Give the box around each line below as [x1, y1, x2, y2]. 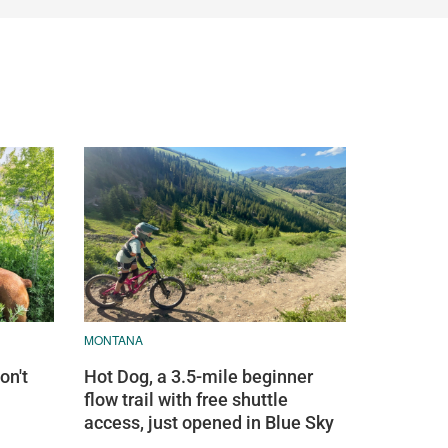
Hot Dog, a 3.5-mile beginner [83, 365, 313, 387]
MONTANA [83, 330, 143, 348]
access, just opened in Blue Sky [83, 411, 334, 433]
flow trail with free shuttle [83, 388, 288, 410]
